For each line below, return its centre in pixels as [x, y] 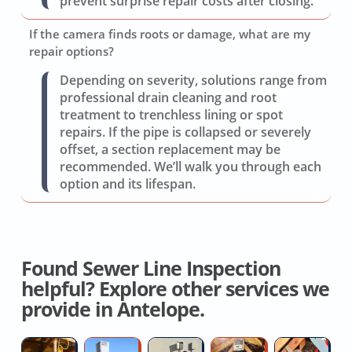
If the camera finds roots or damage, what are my [169, 34]
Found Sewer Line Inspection [150, 268]
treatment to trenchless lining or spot [171, 115]
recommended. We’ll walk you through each [190, 167]
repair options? [71, 51]
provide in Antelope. [112, 309]
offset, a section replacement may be [170, 150]
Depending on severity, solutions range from [193, 81]
